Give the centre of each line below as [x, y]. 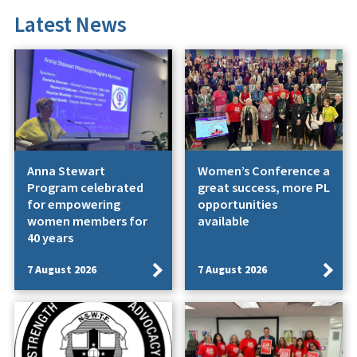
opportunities [237, 204]
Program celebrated [85, 188]
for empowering [73, 204]
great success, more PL [263, 188]
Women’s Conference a [263, 171]
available [223, 221]
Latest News [70, 25]
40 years [51, 238]
